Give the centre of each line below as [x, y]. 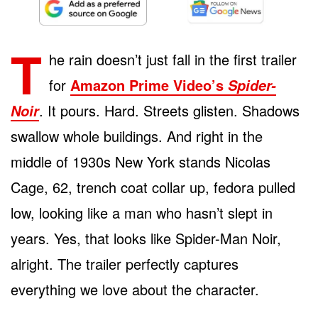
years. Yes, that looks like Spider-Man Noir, [146, 238]
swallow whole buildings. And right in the [137, 136]
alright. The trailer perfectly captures [125, 263]
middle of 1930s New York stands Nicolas [141, 161]
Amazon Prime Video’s [149, 84]
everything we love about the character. [135, 289]
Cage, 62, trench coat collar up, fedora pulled [153, 187]
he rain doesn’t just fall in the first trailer [173, 59]
